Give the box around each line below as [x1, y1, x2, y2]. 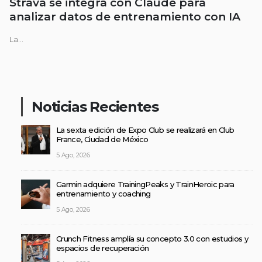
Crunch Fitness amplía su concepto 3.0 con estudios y [56, 234, 249, 244]
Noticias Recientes [32, 98, 158, 116]
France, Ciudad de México [56, 135, 149, 144]
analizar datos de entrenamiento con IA [9, 10, 240, 23]
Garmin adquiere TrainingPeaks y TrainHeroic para [56, 180, 235, 189]
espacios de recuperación [56, 243, 149, 253]
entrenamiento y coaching [56, 189, 151, 199]
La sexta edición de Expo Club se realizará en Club [56, 125, 235, 135]
